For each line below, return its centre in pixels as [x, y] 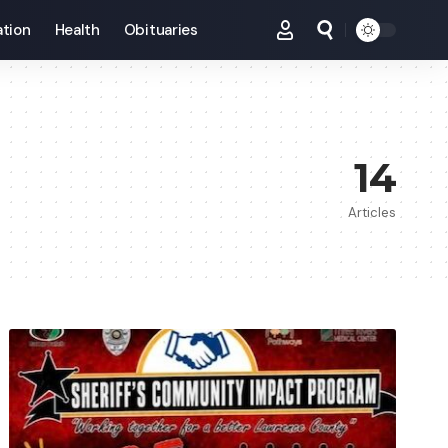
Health [77, 30]
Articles [372, 212]
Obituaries [160, 30]
